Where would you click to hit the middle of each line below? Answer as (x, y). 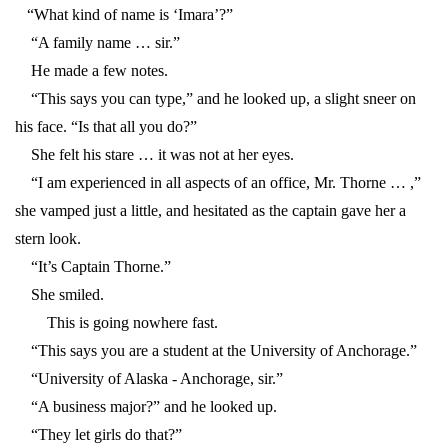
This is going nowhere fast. (116, 323)
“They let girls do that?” (98, 435)
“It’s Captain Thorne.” (93, 267)
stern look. (48, 239)
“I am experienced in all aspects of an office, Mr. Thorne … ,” (218, 183)
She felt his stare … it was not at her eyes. (154, 155)
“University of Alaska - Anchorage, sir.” (149, 379)
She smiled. (59, 295)
